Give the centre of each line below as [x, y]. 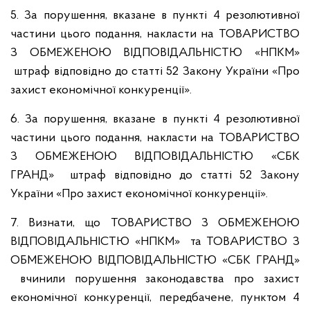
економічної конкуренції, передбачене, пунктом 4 [155, 298]
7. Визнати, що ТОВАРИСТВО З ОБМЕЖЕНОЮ [155, 223]
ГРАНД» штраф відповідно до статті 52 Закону [155, 175]
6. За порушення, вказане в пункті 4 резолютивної [155, 119]
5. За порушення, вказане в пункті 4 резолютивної [155, 16]
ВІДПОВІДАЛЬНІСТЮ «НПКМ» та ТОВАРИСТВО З [155, 242]
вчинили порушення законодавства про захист [155, 279]
